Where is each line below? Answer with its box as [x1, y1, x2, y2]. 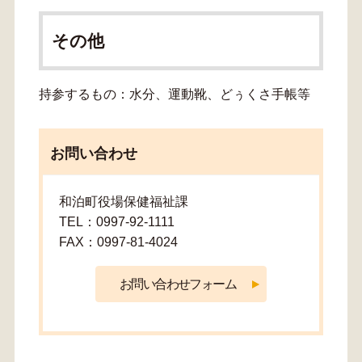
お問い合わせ [49, 145, 137, 162]
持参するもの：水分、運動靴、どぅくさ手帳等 [38, 86, 310, 101]
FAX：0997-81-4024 [58, 234, 178, 249]
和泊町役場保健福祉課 [58, 194, 192, 208]
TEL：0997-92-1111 [58, 214, 175, 229]
